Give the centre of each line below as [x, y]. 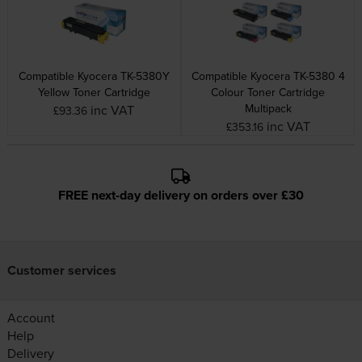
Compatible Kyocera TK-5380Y [94, 76]
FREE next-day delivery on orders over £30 [181, 196]
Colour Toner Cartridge [268, 93]
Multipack [268, 109]
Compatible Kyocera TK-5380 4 [268, 76]
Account [31, 318]
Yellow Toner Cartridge [94, 93]
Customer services [61, 271]
